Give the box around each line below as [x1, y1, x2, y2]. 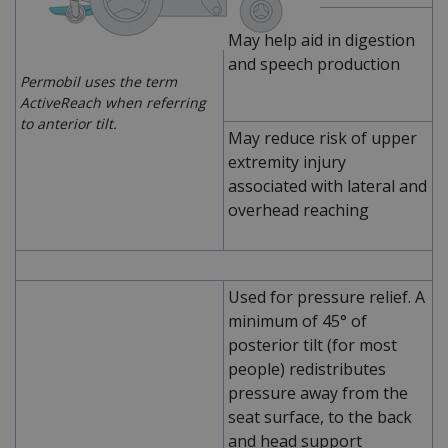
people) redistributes [228, 357, 386, 380]
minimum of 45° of [228, 309, 367, 332]
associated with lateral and [228, 174, 427, 197]
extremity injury [228, 150, 346, 173]
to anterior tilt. [20, 113, 117, 133]
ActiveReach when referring [20, 92, 206, 112]
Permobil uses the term [20, 71, 177, 91]
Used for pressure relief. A [228, 285, 425, 308]
